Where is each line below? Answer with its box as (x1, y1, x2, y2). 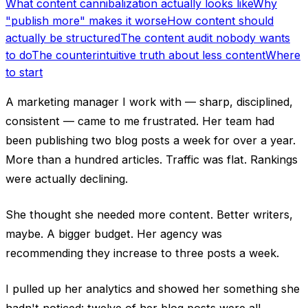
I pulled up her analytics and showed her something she (5, 281, 300, 296)
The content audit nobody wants (120, 30, 290, 45)
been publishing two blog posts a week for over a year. (5, 133, 296, 147)
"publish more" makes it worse (5, 13, 167, 27)
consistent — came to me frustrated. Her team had (5, 113, 274, 128)
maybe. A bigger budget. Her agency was (5, 226, 222, 241)
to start (5, 65, 43, 79)
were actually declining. (5, 171, 128, 186)
